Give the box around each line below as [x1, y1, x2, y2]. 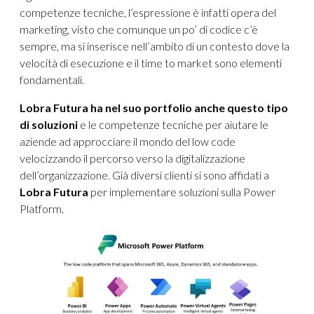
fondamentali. [20, 73, 84, 87]
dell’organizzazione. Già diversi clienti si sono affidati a [20, 168, 269, 182]
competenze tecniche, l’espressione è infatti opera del [20, 6, 276, 20]
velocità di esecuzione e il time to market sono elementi [20, 56, 282, 70]
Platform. [20, 202, 64, 216]
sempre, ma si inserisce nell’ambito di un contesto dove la [20, 39, 289, 53]
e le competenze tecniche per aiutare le [78, 118, 268, 132]
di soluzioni [20, 118, 78, 132]
